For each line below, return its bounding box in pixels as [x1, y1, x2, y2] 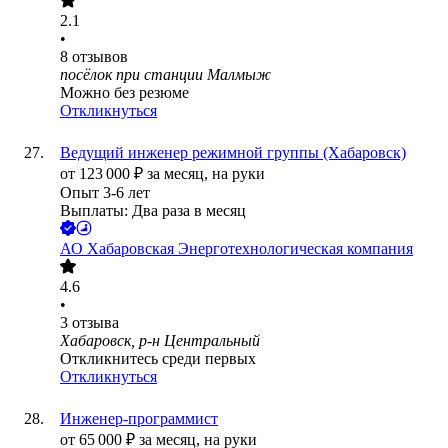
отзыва [72, 314, 119, 332]
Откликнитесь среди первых [60, 350, 256, 368]
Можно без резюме [60, 84, 189, 102]
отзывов [72, 48, 128, 66]
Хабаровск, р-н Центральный [60, 332, 260, 350]
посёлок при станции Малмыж [60, 66, 271, 84]
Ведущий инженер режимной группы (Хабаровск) [60, 144, 406, 162]
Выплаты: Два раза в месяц [60, 202, 246, 220]
